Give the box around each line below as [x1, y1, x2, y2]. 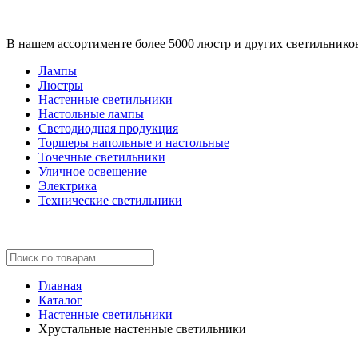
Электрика [38, 179, 97, 193]
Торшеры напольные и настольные [38, 136, 229, 149]
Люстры [38, 78, 83, 92]
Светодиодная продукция [38, 121, 178, 135]
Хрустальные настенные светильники [38, 322, 246, 336]
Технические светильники [38, 193, 182, 207]
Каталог [38, 293, 82, 307]
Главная [38, 279, 82, 292]
